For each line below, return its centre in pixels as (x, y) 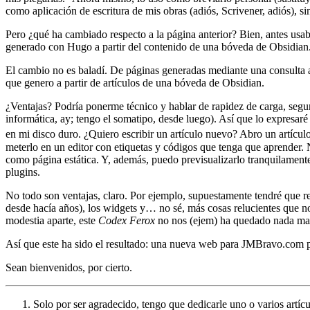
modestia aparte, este (52, 220)
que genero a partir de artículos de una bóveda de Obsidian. (135, 83)
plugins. (23, 172)
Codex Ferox (127, 220)
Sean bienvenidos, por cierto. (69, 267)
